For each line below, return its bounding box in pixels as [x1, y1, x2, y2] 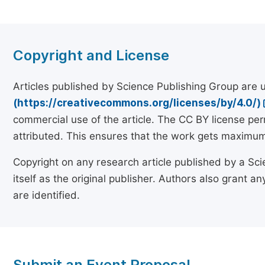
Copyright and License [13, 47, 169, 64]
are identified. [13, 189, 80, 201]
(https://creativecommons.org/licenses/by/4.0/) [13, 97, 261, 109]
